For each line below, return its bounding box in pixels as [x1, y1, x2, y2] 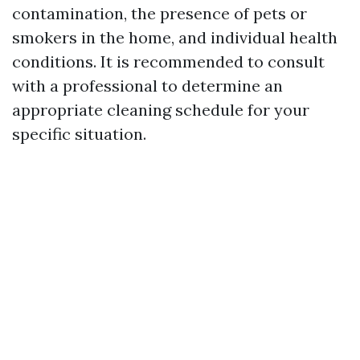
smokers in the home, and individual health [12, 27, 337, 48]
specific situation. [12, 124, 146, 145]
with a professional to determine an [12, 76, 283, 96]
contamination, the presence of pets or [12, 3, 307, 24]
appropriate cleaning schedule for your [12, 100, 309, 121]
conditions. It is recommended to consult [12, 51, 325, 72]
